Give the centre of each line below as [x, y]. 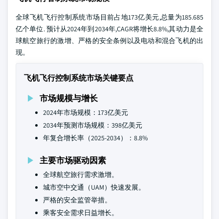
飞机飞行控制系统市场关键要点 [79, 78]
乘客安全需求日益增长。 [81, 213]
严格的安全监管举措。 [77, 200]
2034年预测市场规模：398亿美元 [93, 125]
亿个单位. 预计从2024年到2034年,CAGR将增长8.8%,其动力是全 [109, 29]
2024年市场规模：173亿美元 [86, 112]
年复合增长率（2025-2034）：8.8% [95, 138]
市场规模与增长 [69, 98]
